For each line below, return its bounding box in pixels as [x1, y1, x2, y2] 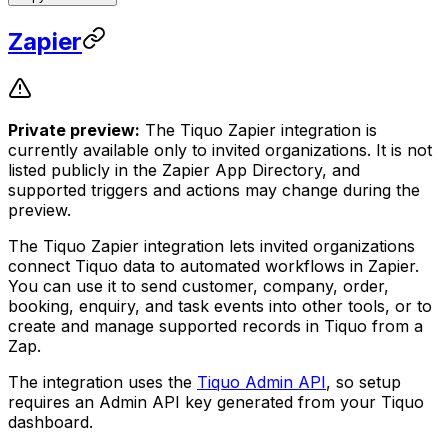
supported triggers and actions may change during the [8, 179, 420, 200]
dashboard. [8, 411, 93, 432]
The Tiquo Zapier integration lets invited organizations [8, 235, 415, 256]
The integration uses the [8, 371, 197, 392]
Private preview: [8, 119, 140, 140]
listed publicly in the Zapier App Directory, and [8, 159, 360, 180]
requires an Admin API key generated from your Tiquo [8, 391, 424, 412]
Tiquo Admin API [197, 371, 326, 392]
